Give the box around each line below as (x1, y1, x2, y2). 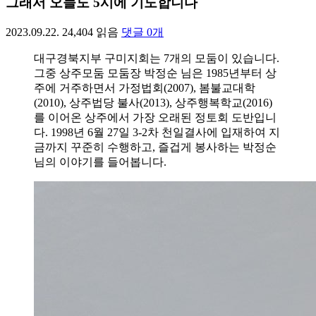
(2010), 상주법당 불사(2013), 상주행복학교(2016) (34, 96, 272, 109)
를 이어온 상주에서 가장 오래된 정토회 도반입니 (34, 111, 276, 123)
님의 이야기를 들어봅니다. (34, 155, 166, 168)
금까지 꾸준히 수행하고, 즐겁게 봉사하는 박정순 (34, 140, 276, 153)
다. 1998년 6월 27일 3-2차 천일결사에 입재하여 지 (34, 126, 280, 138)
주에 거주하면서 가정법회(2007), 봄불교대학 (34, 81, 255, 94)
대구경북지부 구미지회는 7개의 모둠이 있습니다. (34, 51, 279, 64)
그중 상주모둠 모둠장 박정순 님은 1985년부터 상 (34, 66, 276, 79)
